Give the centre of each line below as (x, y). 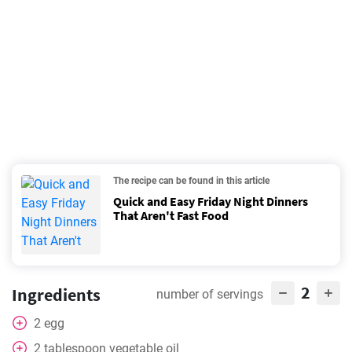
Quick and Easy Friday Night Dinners (211, 201)
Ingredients (56, 295)
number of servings (210, 294)
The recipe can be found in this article (191, 181)
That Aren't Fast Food (171, 215)
